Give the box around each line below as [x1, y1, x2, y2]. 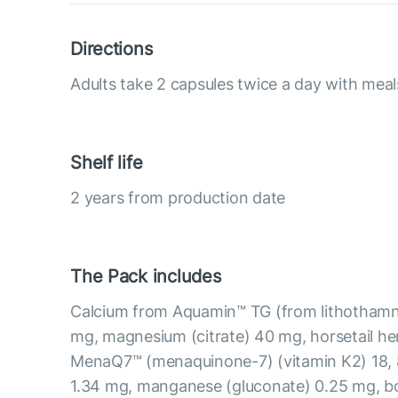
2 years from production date [70, 187, 286, 207]
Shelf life [70, 151, 143, 173]
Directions [70, 37, 153, 60]
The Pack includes [70, 265, 221, 287]
